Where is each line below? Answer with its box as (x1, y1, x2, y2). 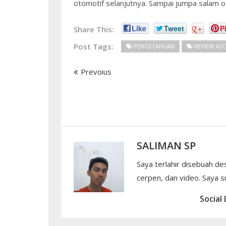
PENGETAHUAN (133, 42, 175, 50)
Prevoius (80, 67, 111, 77)
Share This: (73, 24, 114, 34)
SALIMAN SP (136, 139, 196, 152)
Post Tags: (73, 41, 114, 51)
